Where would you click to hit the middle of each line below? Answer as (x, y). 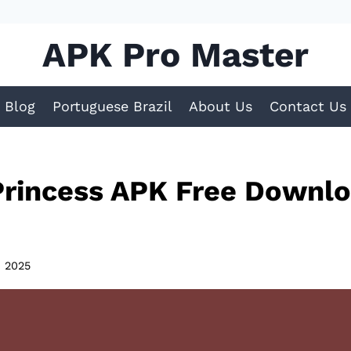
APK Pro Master (175, 55)
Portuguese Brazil (112, 106)
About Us (221, 106)
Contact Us (308, 106)
